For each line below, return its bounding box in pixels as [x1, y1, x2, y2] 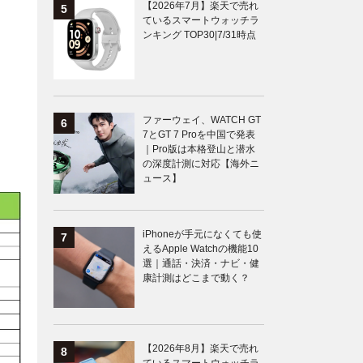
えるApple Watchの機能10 [143, 243, 258, 255]
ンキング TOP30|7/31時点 [143, 29, 256, 41]
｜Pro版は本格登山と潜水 [143, 143, 255, 156]
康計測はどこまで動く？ [143, 272, 250, 284]
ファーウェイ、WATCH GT [143, 114, 261, 126]
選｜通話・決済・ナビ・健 [143, 258, 259, 270]
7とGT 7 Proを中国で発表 [143, 129, 255, 141]
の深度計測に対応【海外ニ [143, 158, 259, 170]
